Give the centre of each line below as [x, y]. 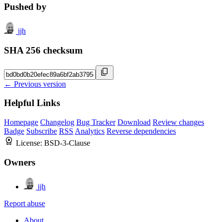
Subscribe [42, 131]
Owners [20, 162]
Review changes [178, 122]
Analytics [90, 131]
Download [134, 122]
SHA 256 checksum [43, 50]
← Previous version [35, 84]
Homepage [21, 122]
